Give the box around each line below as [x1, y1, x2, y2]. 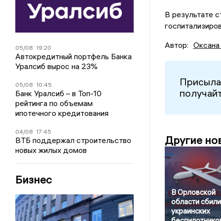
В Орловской [171, 187, 216, 197]
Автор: [164, 39, 188, 50]
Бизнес [15, 172, 52, 186]
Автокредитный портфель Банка [15, 51, 132, 61]
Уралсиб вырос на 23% [15, 61, 98, 71]
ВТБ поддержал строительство [15, 135, 132, 145]
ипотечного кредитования [15, 108, 109, 118]
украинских [171, 206, 210, 216]
